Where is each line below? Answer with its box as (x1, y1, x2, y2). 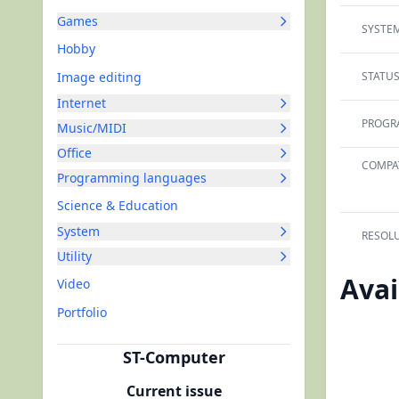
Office (57, 144, 92, 161)
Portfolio (57, 304, 107, 321)
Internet (57, 94, 106, 111)
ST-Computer (122, 346, 225, 368)
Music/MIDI (57, 119, 126, 136)
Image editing (57, 69, 142, 85)
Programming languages (57, 169, 207, 186)
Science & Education (57, 197, 178, 214)
